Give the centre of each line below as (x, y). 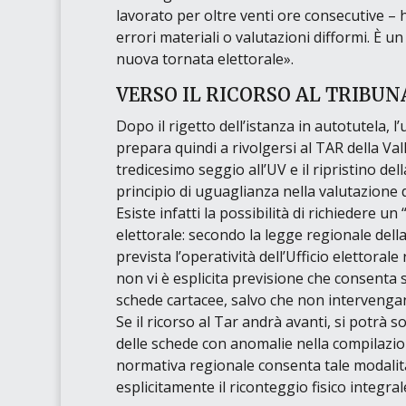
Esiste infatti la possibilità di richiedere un (258, 213)
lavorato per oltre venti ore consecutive (250, 16)
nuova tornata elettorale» (203, 59)
